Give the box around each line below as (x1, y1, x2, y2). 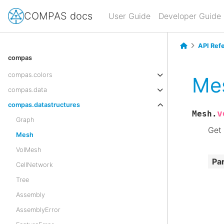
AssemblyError (16, 206, 60, 213)
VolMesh (16, 146, 41, 153)
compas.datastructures (8, 101, 80, 108)
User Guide (108, 11, 150, 21)
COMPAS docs (24, 9, 92, 22)
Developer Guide (158, 11, 221, 21)
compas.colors (8, 71, 52, 78)
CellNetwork (16, 161, 53, 168)
